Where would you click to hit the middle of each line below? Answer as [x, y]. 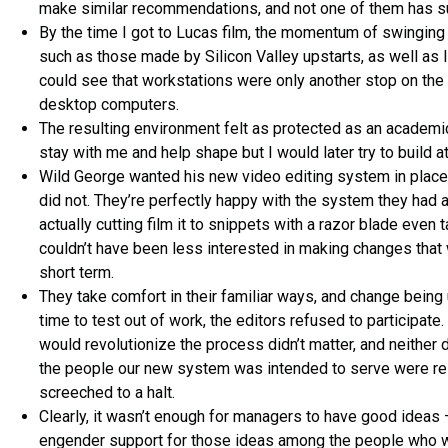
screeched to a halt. [107, 393]
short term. [76, 273]
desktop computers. [109, 105]
